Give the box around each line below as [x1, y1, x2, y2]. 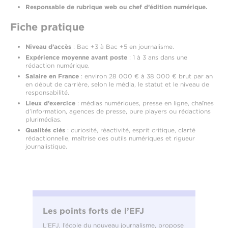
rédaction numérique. [25, 62, 90, 70]
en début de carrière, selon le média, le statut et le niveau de [25, 80, 209, 89]
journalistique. [25, 142, 67, 151]
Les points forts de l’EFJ [43, 206, 144, 216]
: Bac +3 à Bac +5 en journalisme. [71, 43, 174, 51]
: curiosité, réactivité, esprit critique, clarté [65, 126, 195, 134]
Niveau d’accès [25, 43, 71, 51]
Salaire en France [25, 72, 79, 80]
